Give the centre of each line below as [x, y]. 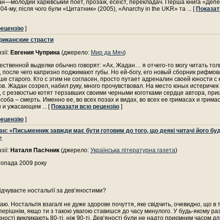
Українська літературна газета [133, 150]
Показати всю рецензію [85, 107]
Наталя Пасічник [35, 150]
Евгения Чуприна [35, 53]
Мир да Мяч [107, 53]
